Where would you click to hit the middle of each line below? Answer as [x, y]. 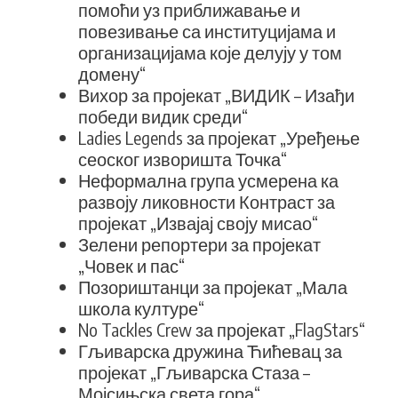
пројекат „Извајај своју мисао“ [198, 223]
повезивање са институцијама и [207, 31]
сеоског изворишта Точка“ [183, 159]
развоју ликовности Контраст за [207, 201]
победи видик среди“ [163, 116]
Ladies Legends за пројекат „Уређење [219, 137]
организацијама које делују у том [210, 52]
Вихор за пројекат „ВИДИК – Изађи [216, 95]
